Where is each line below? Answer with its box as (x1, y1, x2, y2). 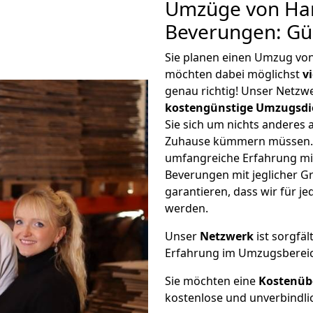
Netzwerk (200, 228, 254, 244)
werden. (165, 201, 208, 216)
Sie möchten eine (165, 273, 259, 289)
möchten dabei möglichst (165, 66, 303, 82)
